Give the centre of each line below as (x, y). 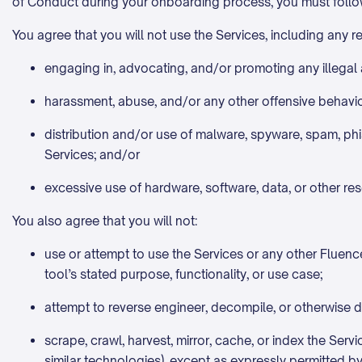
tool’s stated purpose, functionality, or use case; (185, 274)
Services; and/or (92, 155)
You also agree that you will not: (105, 221)
